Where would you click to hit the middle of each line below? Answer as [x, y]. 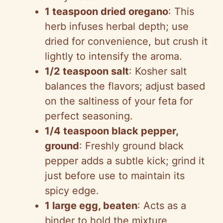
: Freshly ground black [131, 146]
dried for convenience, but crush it [126, 41]
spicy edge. [72, 190]
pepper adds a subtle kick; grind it [125, 161]
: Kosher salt [158, 71]
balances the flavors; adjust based [125, 86]
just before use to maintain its [115, 175]
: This [181, 11]
